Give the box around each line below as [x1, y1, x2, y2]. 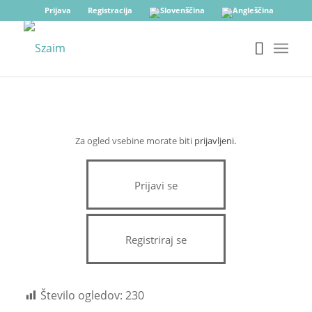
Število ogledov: [40, 288, 125, 304]
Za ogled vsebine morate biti [75, 134, 195, 148]
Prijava [45, 5, 72, 15]
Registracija [88, 5, 133, 15]
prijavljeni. [194, 134, 237, 148]
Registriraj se [125, 233, 187, 247]
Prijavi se [134, 178, 178, 193]
